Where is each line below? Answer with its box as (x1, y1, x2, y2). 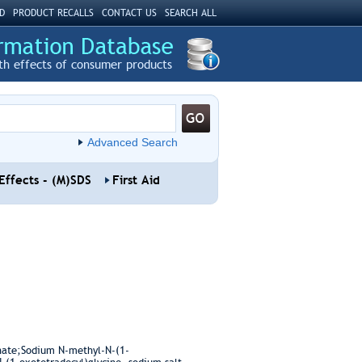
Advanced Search (86, 136, 178, 149)
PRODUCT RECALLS (12, 7, 94, 19)
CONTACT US (101, 7, 157, 19)
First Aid (112, 173, 160, 187)
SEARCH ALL (164, 7, 217, 19)
